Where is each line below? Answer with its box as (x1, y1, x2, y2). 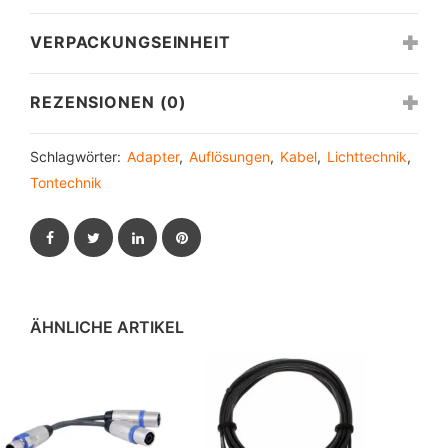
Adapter (127, 147, 179, 165)
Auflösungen (189, 147, 270, 165)
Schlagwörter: (30, 147, 127, 165)
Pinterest (187, 227, 246, 245)
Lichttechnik (327, 147, 407, 165)
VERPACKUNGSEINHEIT (30, 31, 231, 52)
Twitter (99, 227, 145, 245)
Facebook (55, 227, 121, 245)
